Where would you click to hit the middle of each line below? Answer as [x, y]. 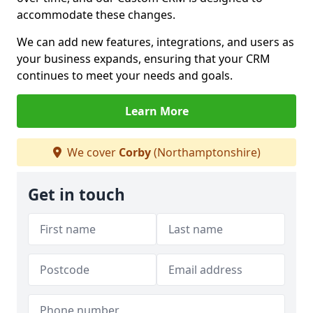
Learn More [156, 111]
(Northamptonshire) [205, 152]
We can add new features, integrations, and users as [155, 42]
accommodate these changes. [96, 15]
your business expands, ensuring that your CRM [144, 59]
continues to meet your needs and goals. [125, 75]
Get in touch [77, 195]
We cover [91, 152]
